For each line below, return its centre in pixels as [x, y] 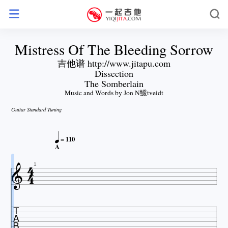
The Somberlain [114, 84]
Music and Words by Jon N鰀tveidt [114, 93]
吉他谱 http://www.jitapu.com [114, 63]
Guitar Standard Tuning [37, 109]
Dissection [114, 74]
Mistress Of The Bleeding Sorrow [114, 49]
